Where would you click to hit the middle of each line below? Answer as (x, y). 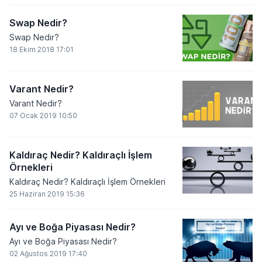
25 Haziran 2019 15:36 (47, 194)
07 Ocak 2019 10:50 (43, 116)
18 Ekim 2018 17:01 (42, 49)
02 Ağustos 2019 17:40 (48, 254)
